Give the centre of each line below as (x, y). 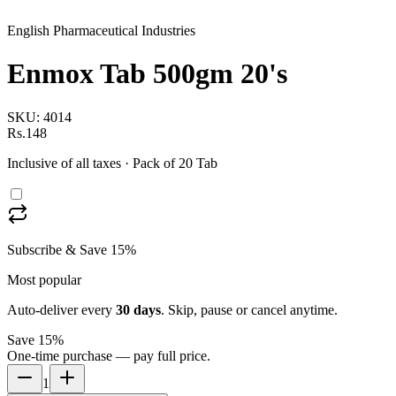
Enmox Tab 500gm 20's (147, 74)
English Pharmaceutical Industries (101, 30)
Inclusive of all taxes (64, 163)
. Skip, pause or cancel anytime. (249, 309)
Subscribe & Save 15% (72, 249)
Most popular (44, 279)
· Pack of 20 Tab (169, 163)
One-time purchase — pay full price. (109, 355)
